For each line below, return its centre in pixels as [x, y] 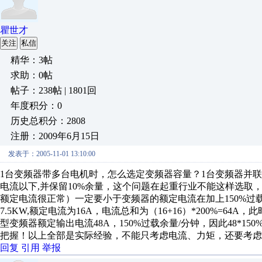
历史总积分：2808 [48, 121]
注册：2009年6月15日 [55, 136]
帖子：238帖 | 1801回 [54, 90]
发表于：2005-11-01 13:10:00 [52, 154]
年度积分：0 [36, 106]
